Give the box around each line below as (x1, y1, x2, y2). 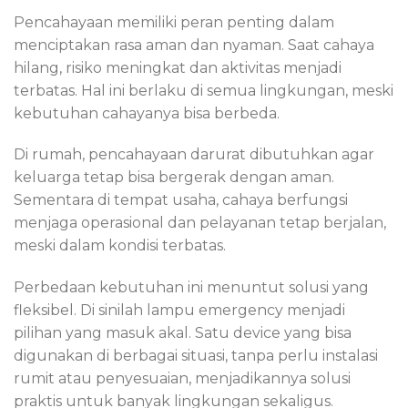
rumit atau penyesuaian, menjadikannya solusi (14, 370, 351, 388)
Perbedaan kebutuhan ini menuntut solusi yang (14, 279, 369, 297)
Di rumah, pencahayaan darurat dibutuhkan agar (14, 146, 374, 164)
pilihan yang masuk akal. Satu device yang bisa (14, 324, 352, 342)
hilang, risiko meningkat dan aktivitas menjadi (14, 58, 342, 76)
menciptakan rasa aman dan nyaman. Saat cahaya (14, 36, 374, 54)
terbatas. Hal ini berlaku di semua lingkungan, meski (14, 81, 393, 99)
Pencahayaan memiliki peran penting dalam (14, 13, 334, 31)
